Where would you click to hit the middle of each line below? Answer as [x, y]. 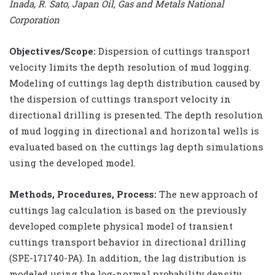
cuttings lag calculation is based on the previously [128, 210]
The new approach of [207, 194]
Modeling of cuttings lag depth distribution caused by [135, 83]
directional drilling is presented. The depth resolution [136, 114]
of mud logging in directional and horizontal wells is [134, 130]
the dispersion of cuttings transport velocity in [120, 99]
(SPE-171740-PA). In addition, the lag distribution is [128, 258]
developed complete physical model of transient [121, 226]
